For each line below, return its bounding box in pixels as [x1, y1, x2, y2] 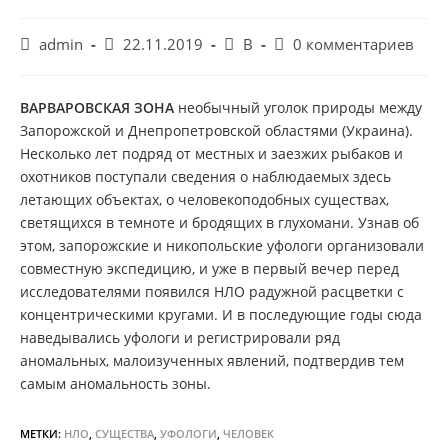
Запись [103, 34, 152, 53]
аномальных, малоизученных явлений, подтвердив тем [20, 351, 404, 370]
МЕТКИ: [20, 426, 64, 441]
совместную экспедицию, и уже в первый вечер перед [20, 259, 399, 278]
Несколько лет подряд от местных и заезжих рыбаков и [20, 144, 403, 163]
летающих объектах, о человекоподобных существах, [20, 190, 389, 209]
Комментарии [273, 34, 369, 53]
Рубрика [223, 34, 279, 53]
